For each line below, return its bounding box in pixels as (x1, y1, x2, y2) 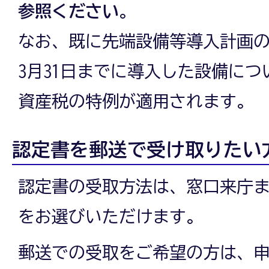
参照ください (18, 2, 119, 19)
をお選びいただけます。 (18, 207, 203, 225)
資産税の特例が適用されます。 (18, 92, 253, 109)
